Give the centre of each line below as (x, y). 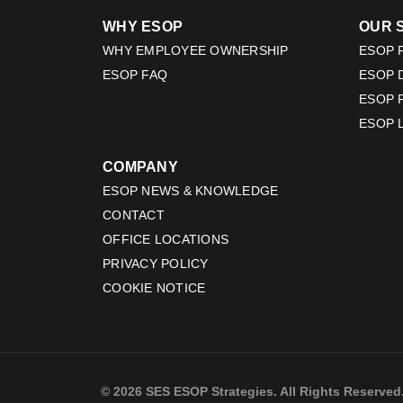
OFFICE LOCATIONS (166, 240)
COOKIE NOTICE (154, 288)
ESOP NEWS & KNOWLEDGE (191, 191)
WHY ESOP (143, 27)
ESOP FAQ (135, 75)
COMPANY (140, 167)
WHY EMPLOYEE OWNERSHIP (196, 51)
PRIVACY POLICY (156, 264)
